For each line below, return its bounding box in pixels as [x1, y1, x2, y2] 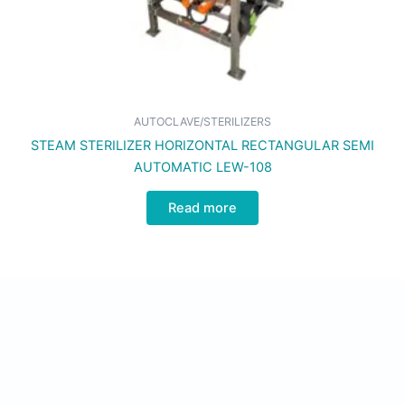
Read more [168, 200, 237, 217]
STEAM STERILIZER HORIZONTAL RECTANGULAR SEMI [31, 137, 374, 154]
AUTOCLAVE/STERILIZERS [134, 114, 271, 128]
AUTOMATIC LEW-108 [133, 158, 272, 175]
